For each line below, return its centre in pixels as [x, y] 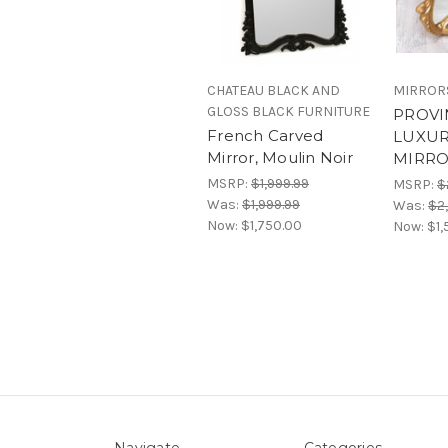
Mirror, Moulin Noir [280, 157]
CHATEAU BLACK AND [273, 90]
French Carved [265, 135]
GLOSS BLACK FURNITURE [288, 111]
